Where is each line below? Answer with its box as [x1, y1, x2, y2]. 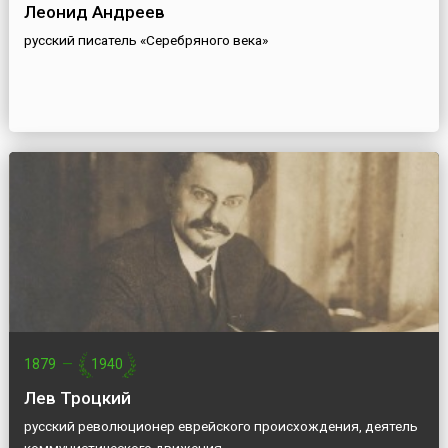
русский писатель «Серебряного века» [23, 32, 268, 49]
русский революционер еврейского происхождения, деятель [23, 418, 418, 435]
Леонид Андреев [23, 2, 165, 23]
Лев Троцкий [23, 388, 131, 409]
